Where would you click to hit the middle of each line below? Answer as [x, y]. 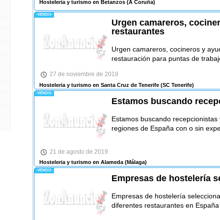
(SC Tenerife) [176, 85]
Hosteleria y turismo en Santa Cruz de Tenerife [99, 85]
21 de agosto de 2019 [79, 151]
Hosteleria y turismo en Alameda [81, 162]
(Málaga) [135, 162]
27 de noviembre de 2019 [84, 74]
